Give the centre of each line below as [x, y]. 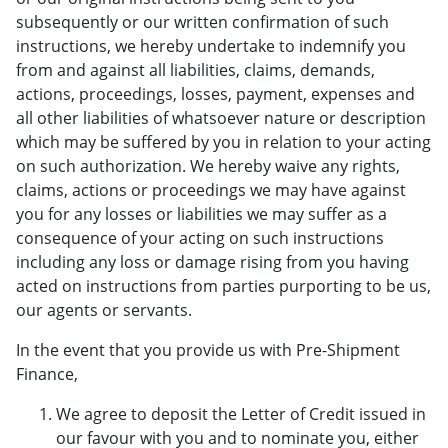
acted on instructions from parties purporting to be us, [223, 286]
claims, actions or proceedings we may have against [211, 190]
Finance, [47, 374]
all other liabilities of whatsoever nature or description [221, 118]
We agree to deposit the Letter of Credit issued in [241, 414]
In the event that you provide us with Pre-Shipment [208, 350]
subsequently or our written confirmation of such [202, 22]
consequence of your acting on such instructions [200, 238]
